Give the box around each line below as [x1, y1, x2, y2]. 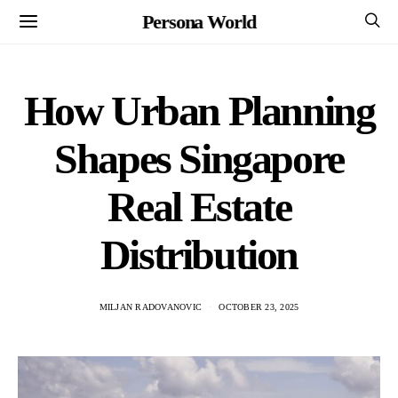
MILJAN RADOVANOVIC [99, 302, 203, 312]
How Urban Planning [23, 87, 375, 134]
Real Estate [107, 183, 291, 230]
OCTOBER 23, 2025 [219, 302, 299, 312]
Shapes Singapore [54, 135, 344, 182]
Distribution [99, 231, 298, 278]
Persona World [142, 10, 256, 33]
